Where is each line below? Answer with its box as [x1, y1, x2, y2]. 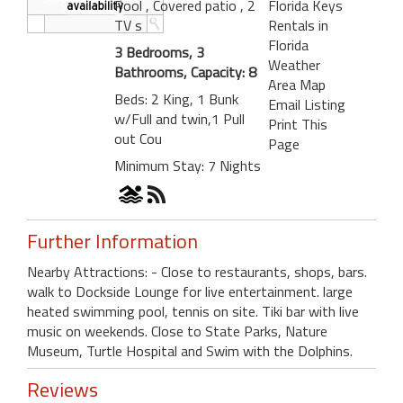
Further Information [27, 225, 198, 256]
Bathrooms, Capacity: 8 [114, 60, 256, 83]
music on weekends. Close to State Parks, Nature [27, 319, 327, 342]
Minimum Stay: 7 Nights [114, 154, 261, 176]
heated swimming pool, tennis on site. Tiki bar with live [27, 300, 359, 322]
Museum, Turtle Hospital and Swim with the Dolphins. [27, 339, 353, 362]
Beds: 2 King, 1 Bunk [114, 87, 238, 110]
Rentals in [267, 13, 328, 36]
